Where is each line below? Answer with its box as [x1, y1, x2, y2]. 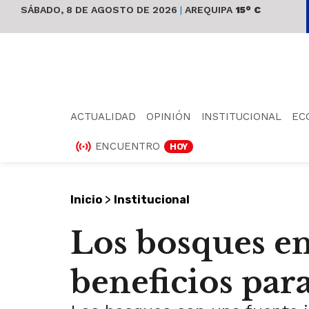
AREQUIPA [182, 4, 232, 15]
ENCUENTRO [94, 139, 160, 152]
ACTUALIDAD [70, 110, 136, 123]
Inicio [70, 192, 102, 206]
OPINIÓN [146, 110, 191, 123]
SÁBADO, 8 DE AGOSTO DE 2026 [21, 4, 180, 15]
